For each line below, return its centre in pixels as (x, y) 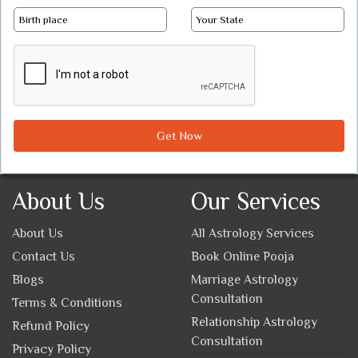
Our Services (256, 201)
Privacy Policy (52, 349)
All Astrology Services (253, 233)
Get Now (179, 135)
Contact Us (44, 256)
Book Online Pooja (243, 256)
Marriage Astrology (245, 279)
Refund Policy (51, 326)
